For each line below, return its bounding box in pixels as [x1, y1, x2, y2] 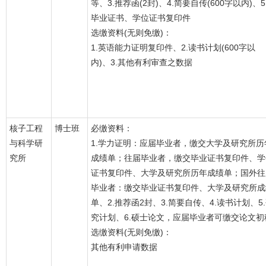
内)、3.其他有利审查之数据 [91, 58, 192, 67]
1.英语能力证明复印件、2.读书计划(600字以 [91, 43, 255, 52]
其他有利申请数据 [91, 242, 157, 252]
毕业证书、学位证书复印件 [91, 13, 191, 23]
